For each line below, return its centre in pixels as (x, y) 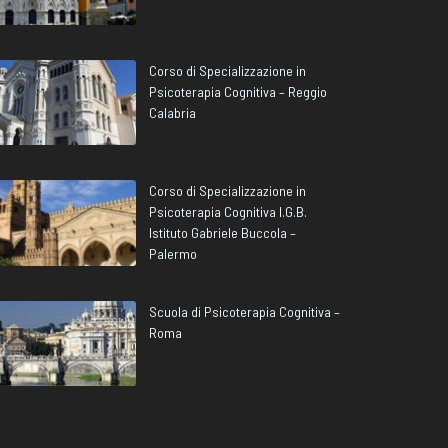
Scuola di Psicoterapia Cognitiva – (244, 311)
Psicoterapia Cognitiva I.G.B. (228, 212)
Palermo (173, 254)
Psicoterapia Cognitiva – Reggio (238, 91)
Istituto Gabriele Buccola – (222, 233)
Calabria (172, 112)
